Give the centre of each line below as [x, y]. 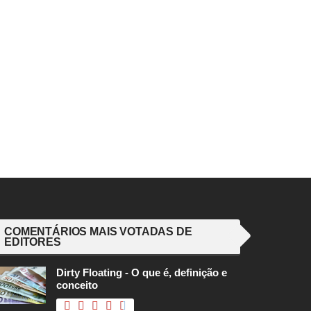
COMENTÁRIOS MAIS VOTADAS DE [98, 232]
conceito [77, 285]
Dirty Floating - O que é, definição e [142, 273]
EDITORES [33, 242]
